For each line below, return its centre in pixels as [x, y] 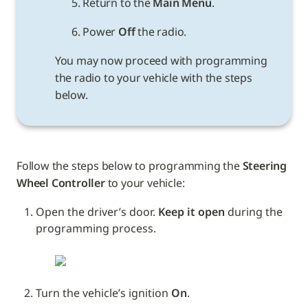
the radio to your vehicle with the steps [153, 78]
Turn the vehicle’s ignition [103, 293]
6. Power [95, 32]
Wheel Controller [61, 183]
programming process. [96, 229]
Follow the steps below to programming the [130, 166]
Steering [265, 166]
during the [254, 212]
